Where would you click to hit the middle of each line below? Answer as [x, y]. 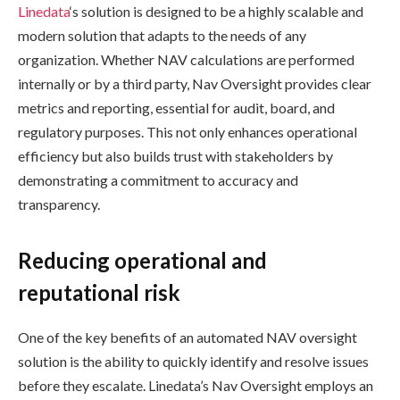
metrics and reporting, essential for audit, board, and [176, 107]
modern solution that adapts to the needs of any [162, 35]
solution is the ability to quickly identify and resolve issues [193, 362]
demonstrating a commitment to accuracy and [158, 179]
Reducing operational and [142, 261]
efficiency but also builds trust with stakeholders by [175, 155]
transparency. [59, 204]
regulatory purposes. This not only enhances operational [187, 131]
